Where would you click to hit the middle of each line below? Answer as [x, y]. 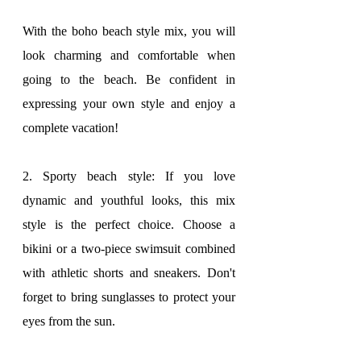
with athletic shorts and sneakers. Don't [129, 273]
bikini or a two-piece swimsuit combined [129, 249]
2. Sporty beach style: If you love [129, 176]
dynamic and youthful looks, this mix [129, 200]
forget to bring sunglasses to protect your [129, 297]
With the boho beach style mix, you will [129, 31]
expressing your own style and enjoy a [129, 104]
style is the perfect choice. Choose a [129, 224]
